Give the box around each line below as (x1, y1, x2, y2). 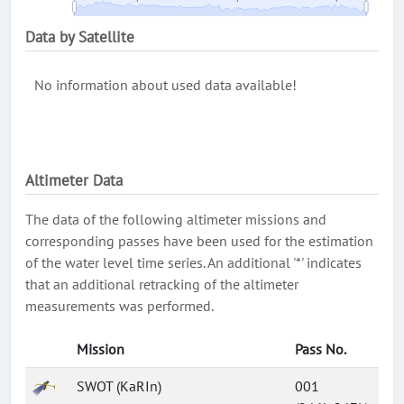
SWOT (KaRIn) (77, 377, 161, 395)
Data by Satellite (25, 27, 134, 47)
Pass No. (295, 340, 346, 358)
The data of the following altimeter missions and (25, 210, 326, 228)
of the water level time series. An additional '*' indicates (25, 253, 362, 271)
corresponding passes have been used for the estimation (25, 232, 373, 250)
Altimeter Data (25, 170, 123, 190)
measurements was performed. (25, 297, 214, 315)
